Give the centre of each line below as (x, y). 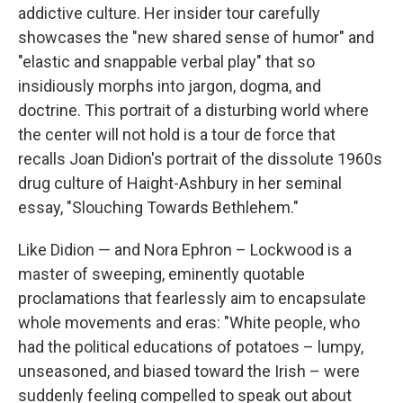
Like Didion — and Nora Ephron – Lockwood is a (185, 250)
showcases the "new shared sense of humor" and (196, 38)
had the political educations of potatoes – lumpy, (191, 347)
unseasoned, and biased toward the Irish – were (189, 372)
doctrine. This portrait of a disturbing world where (193, 111)
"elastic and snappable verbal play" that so (166, 62)
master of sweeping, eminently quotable (161, 274)
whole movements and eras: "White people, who (189, 323)
